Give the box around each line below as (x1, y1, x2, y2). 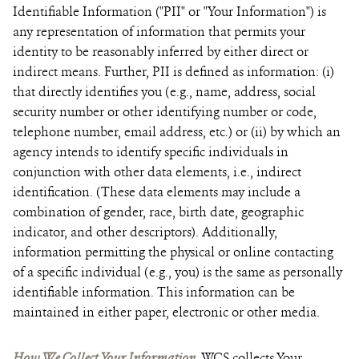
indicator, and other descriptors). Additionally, (13, 224, 277, 240)
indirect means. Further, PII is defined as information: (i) (13, 63, 334, 80)
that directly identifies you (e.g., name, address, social (13, 83, 316, 100)
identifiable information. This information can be (13, 284, 295, 301)
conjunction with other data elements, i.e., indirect (13, 163, 301, 180)
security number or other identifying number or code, (13, 103, 317, 120)
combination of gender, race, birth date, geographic (13, 204, 304, 220)
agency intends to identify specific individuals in (13, 143, 288, 160)
